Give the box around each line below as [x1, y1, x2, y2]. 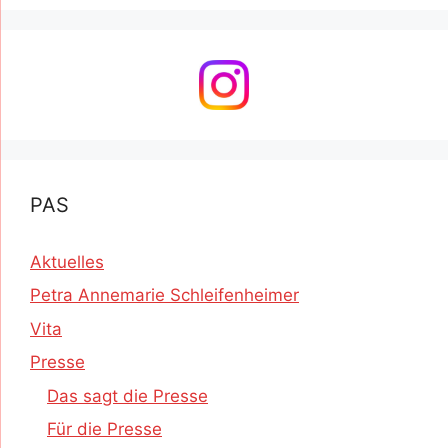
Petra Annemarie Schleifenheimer [30, 285, 299, 306]
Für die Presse [47, 419, 162, 440]
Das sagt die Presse [47, 385, 208, 406]
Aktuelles [30, 251, 104, 272]
